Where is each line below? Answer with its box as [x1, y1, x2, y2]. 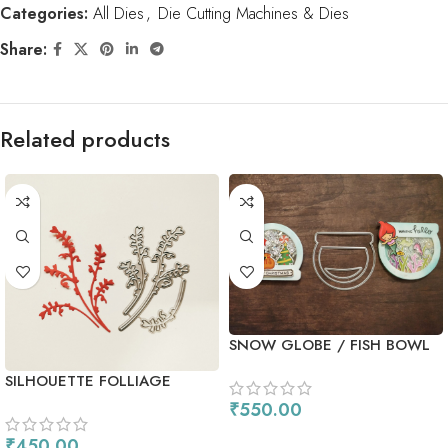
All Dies [93, 2, 144, 25]
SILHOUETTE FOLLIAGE [5, 369, 171, 392]
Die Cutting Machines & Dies [158, 2, 349, 25]
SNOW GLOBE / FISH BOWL [229, 333, 430, 356]
